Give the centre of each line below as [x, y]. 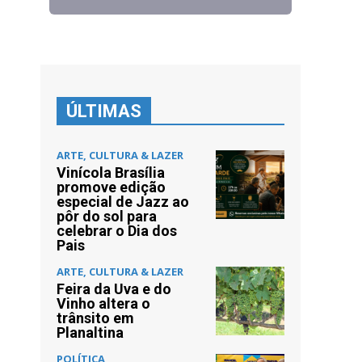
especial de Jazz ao [123, 201]
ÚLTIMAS [104, 111]
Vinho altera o [103, 303]
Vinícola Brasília [111, 172]
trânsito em [95, 318]
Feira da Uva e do [114, 288]
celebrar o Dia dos [117, 230]
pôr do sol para [107, 216]
